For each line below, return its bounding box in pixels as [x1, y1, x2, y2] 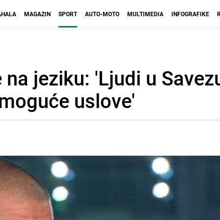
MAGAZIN [24, 10, 51, 18]
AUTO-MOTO [85, 10, 119, 18]
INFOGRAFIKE [171, 10, 209, 18]
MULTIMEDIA [127, 10, 164, 18]
